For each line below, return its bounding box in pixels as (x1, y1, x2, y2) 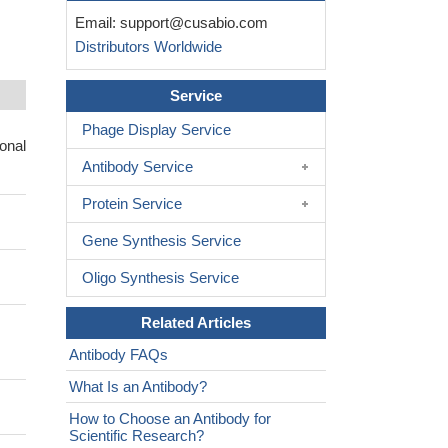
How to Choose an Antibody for (69, 410, 271, 428)
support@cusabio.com (120, 14, 268, 32)
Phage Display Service (82, 121, 231, 139)
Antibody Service (82, 158, 193, 176)
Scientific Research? (69, 427, 204, 445)
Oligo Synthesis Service (82, 269, 239, 287)
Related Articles (141, 314, 251, 332)
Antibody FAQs (69, 346, 168, 364)
